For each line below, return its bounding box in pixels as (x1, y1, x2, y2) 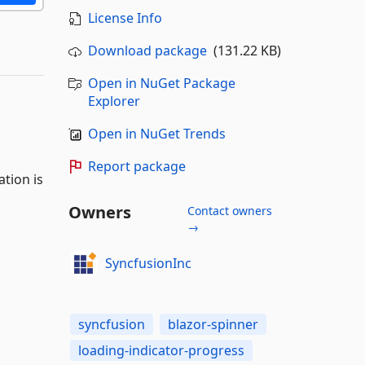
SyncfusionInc (105, 253, 191, 272)
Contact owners (187, 203, 272, 218)
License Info (87, 9, 162, 27)
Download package (87, 42, 207, 59)
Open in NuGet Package (87, 74, 235, 92)
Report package (87, 157, 186, 175)
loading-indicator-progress (77, 341, 244, 359)
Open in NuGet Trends (87, 125, 226, 143)
